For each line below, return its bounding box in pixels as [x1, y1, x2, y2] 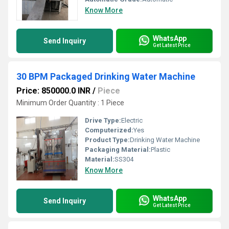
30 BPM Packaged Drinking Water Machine [16, 71, 195, 82]
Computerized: [85, 126, 133, 134]
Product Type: [85, 136, 130, 144]
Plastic [151, 146, 170, 153]
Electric [121, 117, 143, 124]
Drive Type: [85, 117, 121, 124]
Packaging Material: [85, 146, 151, 153]
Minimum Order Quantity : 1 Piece [16, 99, 124, 107]
